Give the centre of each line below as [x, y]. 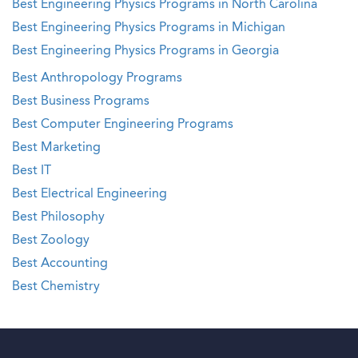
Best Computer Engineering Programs [123, 125]
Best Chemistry [56, 287]
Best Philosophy [58, 217]
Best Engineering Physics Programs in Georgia [145, 51]
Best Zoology [51, 241]
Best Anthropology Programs [97, 78]
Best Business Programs [81, 101]
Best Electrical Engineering [89, 194]
